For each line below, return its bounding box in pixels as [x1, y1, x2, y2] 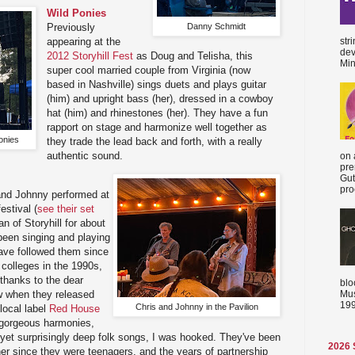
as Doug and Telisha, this [133, 49, 254, 62]
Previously [47, 21, 96, 33]
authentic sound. [47, 149, 124, 162]
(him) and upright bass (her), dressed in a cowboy [47, 92, 274, 105]
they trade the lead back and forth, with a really [47, 135, 263, 147]
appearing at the [47, 35, 121, 48]
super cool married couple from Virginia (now [47, 63, 251, 76]
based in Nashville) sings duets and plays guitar [47, 78, 267, 90]
